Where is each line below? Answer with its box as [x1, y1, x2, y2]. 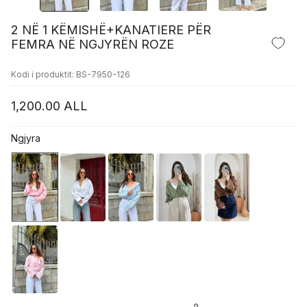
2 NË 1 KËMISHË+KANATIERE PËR [11, 22, 211, 37]
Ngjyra [11, 132, 40, 144]
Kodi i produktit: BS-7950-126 [11, 69, 130, 79]
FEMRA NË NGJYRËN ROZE [11, 36, 174, 51]
